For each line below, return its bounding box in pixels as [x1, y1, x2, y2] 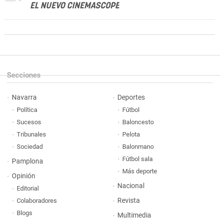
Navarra [12, 93, 37, 102]
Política [17, 106, 37, 114]
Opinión [12, 172, 35, 181]
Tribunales [17, 131, 46, 138]
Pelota [122, 131, 140, 138]
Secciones [7, 71, 41, 80]
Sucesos [17, 118, 41, 126]
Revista [117, 196, 140, 205]
